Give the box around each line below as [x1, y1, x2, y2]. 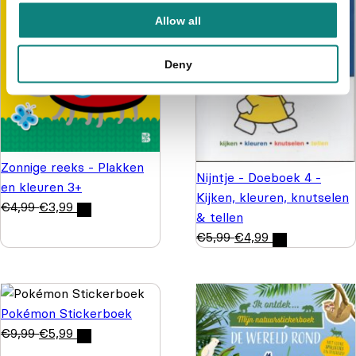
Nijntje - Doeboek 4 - [196, 168, 321, 185]
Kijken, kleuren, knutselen [196, 188, 349, 205]
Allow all [155, 14, 201, 27]
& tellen [196, 208, 243, 225]
